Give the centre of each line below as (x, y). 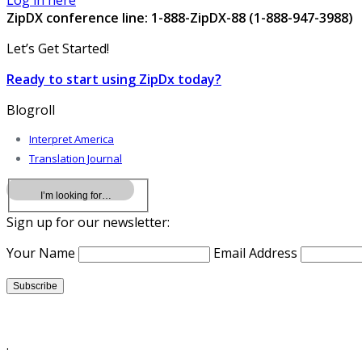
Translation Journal (76, 159)
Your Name (41, 253)
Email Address (255, 253)
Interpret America (72, 139)
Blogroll (31, 110)
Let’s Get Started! (58, 49)
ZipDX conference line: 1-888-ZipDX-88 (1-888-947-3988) (180, 18)
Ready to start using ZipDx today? (114, 80)
